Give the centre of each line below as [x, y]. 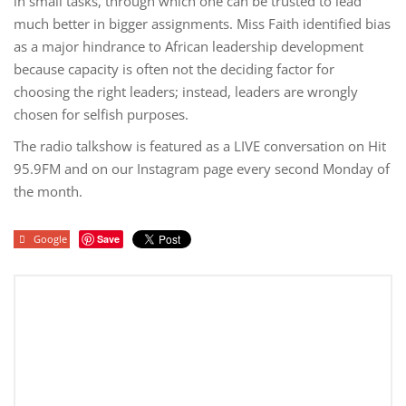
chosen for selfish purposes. [101, 114]
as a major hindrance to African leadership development [188, 46]
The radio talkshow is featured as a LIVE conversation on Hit [200, 146]
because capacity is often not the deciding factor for [174, 69]
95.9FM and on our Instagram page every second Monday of [202, 169]
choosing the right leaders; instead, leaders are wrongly [186, 92]
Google [50, 239]
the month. [48, 191]
